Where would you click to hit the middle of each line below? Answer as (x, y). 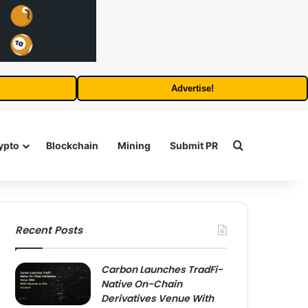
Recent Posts (49, 230)
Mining (134, 145)
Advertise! (192, 88)
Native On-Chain (142, 284)
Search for (270, 146)
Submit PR (194, 145)
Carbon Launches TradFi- (162, 269)
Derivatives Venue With (158, 298)
